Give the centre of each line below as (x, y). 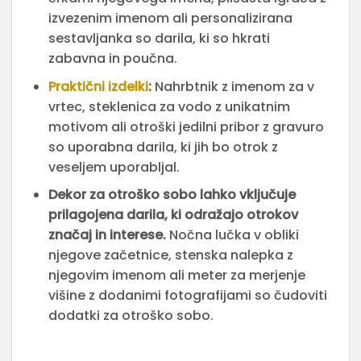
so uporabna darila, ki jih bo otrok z (163, 147)
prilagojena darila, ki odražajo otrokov (173, 215)
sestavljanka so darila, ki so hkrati (159, 38)
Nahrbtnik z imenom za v (232, 86)
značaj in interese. (107, 235)
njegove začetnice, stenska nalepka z (170, 255)
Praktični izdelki (98, 86)
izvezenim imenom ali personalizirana (170, 18)
